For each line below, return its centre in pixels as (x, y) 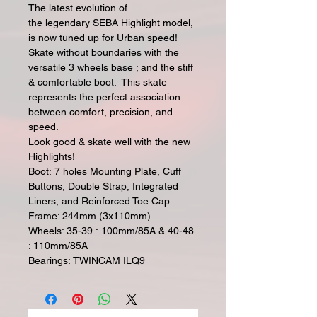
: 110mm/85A (59, 246)
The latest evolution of (78, 8)
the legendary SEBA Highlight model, (111, 23)
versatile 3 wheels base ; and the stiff (111, 68)
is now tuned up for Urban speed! (103, 38)
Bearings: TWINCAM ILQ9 (88, 261)
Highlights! (53, 157)
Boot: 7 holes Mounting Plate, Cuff (105, 172)
